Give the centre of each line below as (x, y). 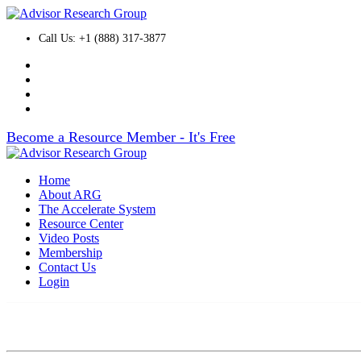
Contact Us (67, 267)
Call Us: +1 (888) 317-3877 (102, 38)
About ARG (70, 195)
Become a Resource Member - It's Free (121, 137)
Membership (71, 253)
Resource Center (81, 224)
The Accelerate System (97, 209)
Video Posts (69, 238)
